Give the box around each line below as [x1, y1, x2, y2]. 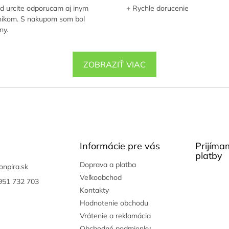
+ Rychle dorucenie [126, 3, 189, 13]
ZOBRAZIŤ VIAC [83, 59, 146, 70]
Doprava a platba [79, 160, 136, 170]
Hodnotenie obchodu [79, 198, 148, 208]
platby [195, 150, 222, 162]
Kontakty [79, 186, 109, 195]
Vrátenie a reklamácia [79, 211, 151, 221]
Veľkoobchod [79, 173, 122, 182]
